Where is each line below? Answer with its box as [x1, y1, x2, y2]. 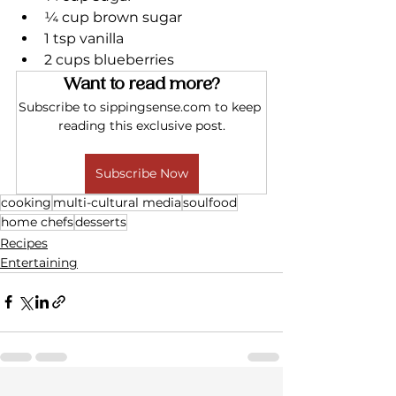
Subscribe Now [95, 164, 188, 181]
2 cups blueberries [44, 50, 174, 68]
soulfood [183, 194, 237, 210]
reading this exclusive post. [57, 117, 225, 133]
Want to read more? [63, 72, 220, 95]
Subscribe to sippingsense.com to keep [19, 98, 264, 115]
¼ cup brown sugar [44, 8, 182, 26]
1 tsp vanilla [44, 29, 124, 47]
